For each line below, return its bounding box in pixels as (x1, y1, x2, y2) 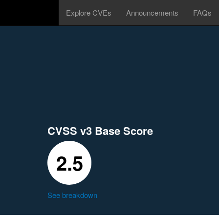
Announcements (126, 7, 178, 18)
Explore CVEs (66, 7, 111, 18)
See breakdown (47, 190, 97, 200)
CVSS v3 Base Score (47, 123, 153, 138)
